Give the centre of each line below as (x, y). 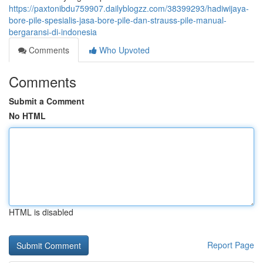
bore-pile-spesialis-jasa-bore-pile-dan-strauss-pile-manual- (118, 20)
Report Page (231, 245)
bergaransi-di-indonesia (53, 32)
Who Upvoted (123, 50)
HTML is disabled (41, 212)
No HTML (27, 116)
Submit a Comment (47, 101)
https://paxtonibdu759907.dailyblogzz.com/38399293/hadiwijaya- (129, 8)
